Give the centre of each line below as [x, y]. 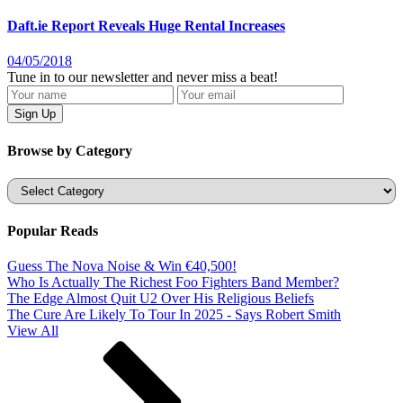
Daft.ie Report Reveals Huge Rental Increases [146, 26]
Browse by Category [70, 150]
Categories [36, 184]
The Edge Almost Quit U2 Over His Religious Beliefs [161, 299]
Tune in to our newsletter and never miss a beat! [143, 77]
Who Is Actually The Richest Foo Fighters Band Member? [173, 282]
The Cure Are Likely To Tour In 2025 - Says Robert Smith [174, 315]
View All [33, 331]
